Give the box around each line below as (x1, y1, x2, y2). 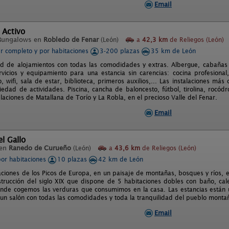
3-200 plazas (100, 47, 142, 55)
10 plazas (57, 155, 89, 163)
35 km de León (151, 47, 196, 55)
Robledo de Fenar (43, 36, 99, 43)
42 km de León (98, 155, 143, 163)
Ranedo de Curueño (9, 144, 71, 152)
